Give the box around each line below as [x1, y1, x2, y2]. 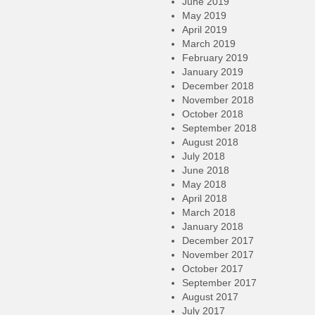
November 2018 [182, 94, 254, 105]
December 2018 [182, 80, 254, 91]
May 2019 [182, 10, 226, 21]
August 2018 [182, 136, 238, 148]
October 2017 [182, 263, 243, 274]
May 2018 [182, 179, 226, 190]
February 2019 [182, 52, 248, 63]
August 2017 [182, 291, 238, 302]
